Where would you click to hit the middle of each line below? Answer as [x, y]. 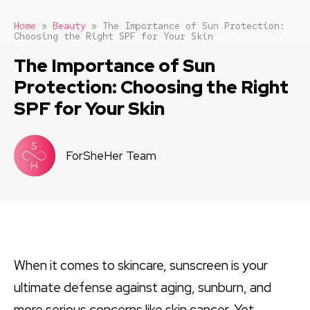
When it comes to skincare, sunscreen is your [141, 265]
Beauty [69, 26]
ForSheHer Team [111, 155]
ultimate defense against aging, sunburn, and [143, 287]
